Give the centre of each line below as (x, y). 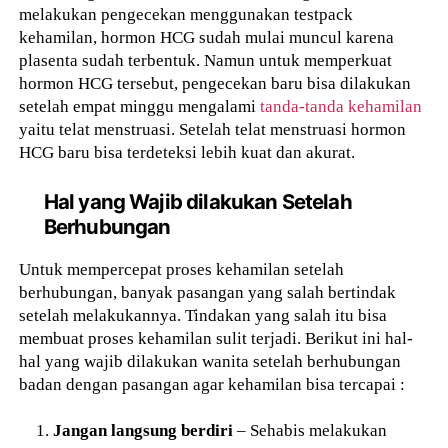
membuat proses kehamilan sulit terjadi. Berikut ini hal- (216, 337)
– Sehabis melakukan (310, 429)
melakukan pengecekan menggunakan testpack (186, 14)
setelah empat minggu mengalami (140, 106)
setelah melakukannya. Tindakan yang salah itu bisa (203, 314)
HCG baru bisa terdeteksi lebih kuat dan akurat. (187, 152)
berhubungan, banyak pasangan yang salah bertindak (208, 291)
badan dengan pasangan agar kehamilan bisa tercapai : (212, 383)
